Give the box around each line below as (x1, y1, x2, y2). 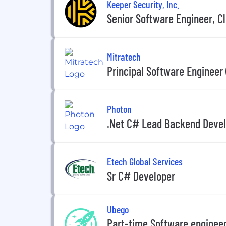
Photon (107, 102, 132, 115)
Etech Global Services (107, 155, 183, 167)
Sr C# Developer (107, 168, 175, 183)
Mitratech (107, 50, 141, 63)
